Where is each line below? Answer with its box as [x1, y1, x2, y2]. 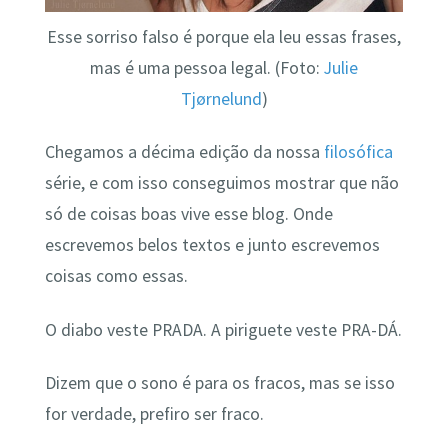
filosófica [323, 141, 393, 164]
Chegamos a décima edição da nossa [44, 141, 324, 164]
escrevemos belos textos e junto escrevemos [44, 234, 380, 257]
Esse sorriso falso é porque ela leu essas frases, [47, 25, 401, 48]
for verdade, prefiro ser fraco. [44, 403, 264, 426]
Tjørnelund [180, 87, 262, 110]
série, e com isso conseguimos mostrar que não [44, 172, 399, 195]
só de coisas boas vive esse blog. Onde [44, 203, 333, 226]
